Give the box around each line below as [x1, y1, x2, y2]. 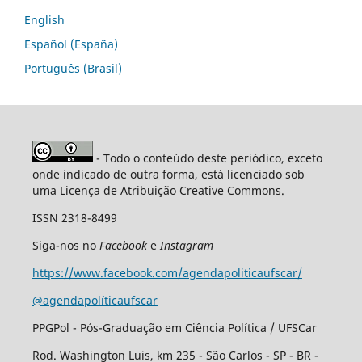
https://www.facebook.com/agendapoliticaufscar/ [32, 265, 302, 281]
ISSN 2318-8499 [32, 210, 117, 226]
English [24, 12, 65, 28]
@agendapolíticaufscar [32, 293, 158, 309]
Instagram [159, 238, 213, 254]
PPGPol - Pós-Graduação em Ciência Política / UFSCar [32, 320, 317, 336]
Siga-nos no [32, 238, 99, 254]
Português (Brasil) [24, 61, 122, 77]
